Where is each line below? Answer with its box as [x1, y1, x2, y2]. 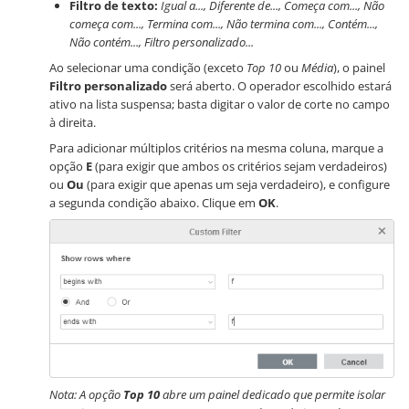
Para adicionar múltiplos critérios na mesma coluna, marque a [49, 140, 383, 157]
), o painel [333, 59, 385, 77]
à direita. [49, 114, 96, 131]
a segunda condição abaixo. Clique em [49, 194, 258, 212]
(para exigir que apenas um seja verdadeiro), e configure [84, 176, 390, 194]
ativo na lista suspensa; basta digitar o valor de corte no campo [49, 96, 390, 113]
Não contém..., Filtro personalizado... [69, 34, 254, 51]
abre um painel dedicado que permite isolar [160, 386, 385, 404]
